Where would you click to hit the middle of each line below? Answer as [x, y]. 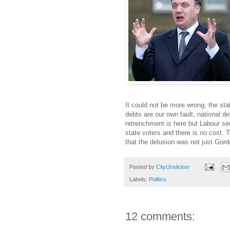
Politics [158, 179]
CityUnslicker [173, 167]
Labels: [139, 179]
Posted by [143, 167]
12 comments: [160, 217]
